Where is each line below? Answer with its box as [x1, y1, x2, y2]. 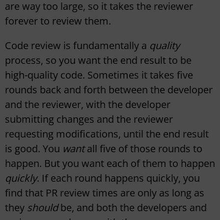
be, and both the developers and [60, 201, 207, 215]
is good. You [5, 142, 62, 156]
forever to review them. [5, 14, 111, 28]
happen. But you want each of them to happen [5, 157, 215, 170]
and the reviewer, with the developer [5, 98, 170, 111]
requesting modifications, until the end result [5, 127, 209, 141]
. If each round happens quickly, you [37, 171, 200, 185]
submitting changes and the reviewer [5, 112, 173, 126]
